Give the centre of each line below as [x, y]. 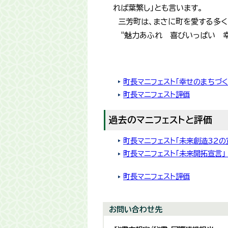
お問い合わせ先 [136, 209]
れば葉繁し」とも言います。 [158, 8]
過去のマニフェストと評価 [161, 120]
